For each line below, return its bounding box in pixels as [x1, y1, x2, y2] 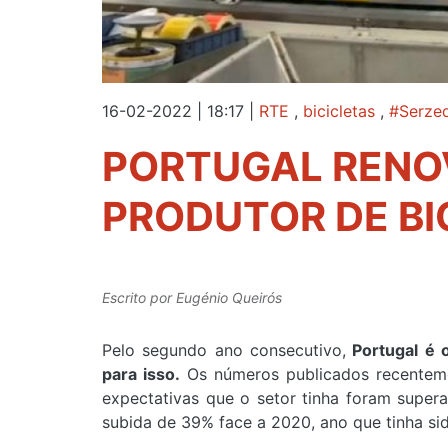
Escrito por [102, 289, 176, 307]
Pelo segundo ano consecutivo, [102, 340, 346, 361]
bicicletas [303, 100, 375, 121]
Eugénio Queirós [176, 289, 282, 307]
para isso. [102, 364, 181, 385]
